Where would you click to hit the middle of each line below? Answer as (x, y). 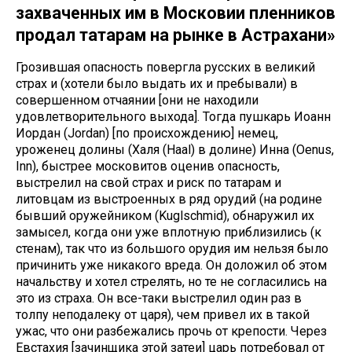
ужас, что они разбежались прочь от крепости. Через (171, 332)
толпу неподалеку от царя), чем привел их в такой (163, 315)
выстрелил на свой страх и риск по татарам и (148, 183)
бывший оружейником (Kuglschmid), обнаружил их (165, 216)
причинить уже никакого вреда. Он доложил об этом (171, 266)
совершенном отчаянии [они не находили (137, 101)
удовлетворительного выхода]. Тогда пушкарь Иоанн (173, 117)
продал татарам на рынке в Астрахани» (176, 35)
